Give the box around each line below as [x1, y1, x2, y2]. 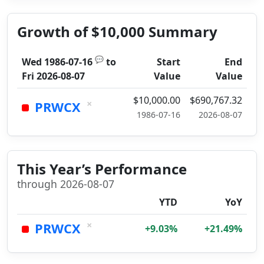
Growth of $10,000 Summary [17, 22, 217, 41]
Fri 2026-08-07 [22, 70, 85, 82]
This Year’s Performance [17, 159, 187, 179]
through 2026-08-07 [17, 177, 114, 191]
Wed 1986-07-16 [22, 55, 93, 68]
